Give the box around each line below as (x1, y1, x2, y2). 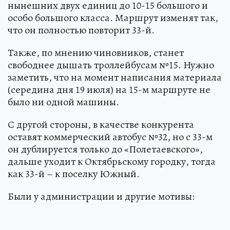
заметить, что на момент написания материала (8, 70, 222, 85)
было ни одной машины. (8, 95, 119, 109)
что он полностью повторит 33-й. (8, 23, 155, 37)
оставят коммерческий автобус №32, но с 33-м (8, 130, 213, 144)
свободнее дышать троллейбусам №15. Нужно (8, 58, 214, 72)
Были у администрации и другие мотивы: (8, 189, 195, 204)
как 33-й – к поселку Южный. (8, 167, 140, 181)
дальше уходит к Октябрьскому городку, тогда (8, 155, 216, 169)
